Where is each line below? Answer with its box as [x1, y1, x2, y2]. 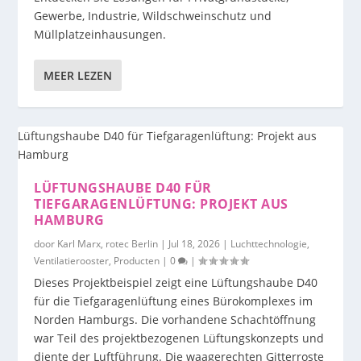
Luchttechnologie [230, 236, 308, 251]
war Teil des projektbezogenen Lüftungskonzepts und [34, 330, 325, 346]
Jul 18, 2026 [168, 236, 221, 251]
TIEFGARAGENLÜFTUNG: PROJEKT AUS [34, 194, 288, 213]
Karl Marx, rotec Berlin [57, 236, 159, 251]
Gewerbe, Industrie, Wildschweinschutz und [34, 7, 272, 23]
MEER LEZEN [44, 67, 113, 83]
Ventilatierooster [34, 253, 110, 268]
